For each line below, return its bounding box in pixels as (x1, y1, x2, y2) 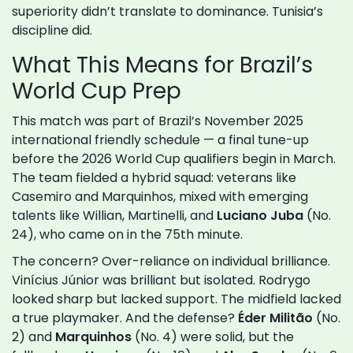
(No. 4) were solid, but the (132, 328, 294, 347)
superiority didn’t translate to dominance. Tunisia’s (12, 2, 323, 21)
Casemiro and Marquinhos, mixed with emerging (12, 188, 308, 206)
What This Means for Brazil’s (12, 50, 313, 81)
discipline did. (12, 21, 92, 40)
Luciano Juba (217, 206, 303, 225)
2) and (12, 328, 55, 347)
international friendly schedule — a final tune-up (12, 131, 309, 150)
